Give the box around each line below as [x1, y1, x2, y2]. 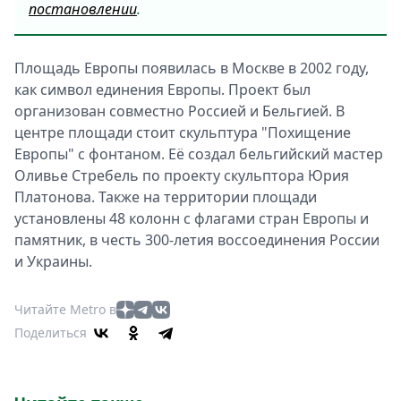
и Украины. [14, 252, 92, 271]
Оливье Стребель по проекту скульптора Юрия [14, 166, 349, 185]
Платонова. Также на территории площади [14, 187, 317, 207]
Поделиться [14, 324, 87, 341]
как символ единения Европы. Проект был [14, 80, 311, 99]
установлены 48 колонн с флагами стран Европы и [14, 209, 369, 228]
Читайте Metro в [14, 301, 116, 318]
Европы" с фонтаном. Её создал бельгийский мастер [14, 144, 383, 164]
